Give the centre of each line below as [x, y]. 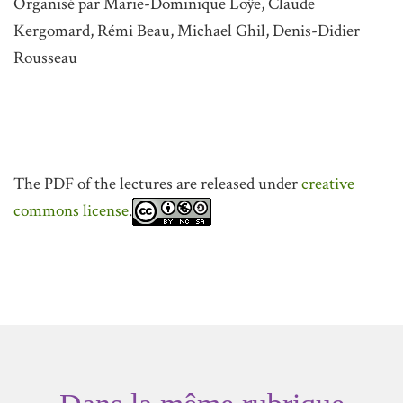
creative [328, 184]
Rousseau [45, 58]
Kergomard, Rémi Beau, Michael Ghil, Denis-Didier [187, 31]
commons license [71, 210]
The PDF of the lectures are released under [157, 184]
